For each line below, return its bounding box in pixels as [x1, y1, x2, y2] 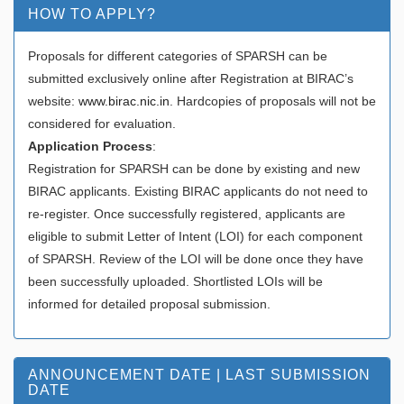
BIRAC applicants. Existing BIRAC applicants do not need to [28, 183, 368, 198]
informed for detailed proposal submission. [28, 296, 271, 311]
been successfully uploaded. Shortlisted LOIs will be [28, 273, 323, 289]
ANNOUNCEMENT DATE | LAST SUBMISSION [28, 366, 371, 382]
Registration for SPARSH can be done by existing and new [28, 161, 360, 176]
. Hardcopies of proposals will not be [170, 93, 376, 108]
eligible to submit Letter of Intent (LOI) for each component [28, 228, 363, 243]
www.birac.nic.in [78, 93, 170, 108]
